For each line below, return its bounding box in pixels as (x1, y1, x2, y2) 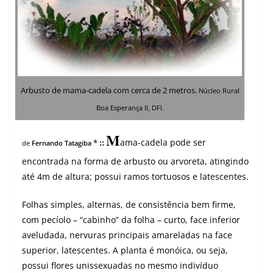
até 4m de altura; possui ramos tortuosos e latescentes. (22, 170, 249, 182)
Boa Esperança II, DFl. (96, 103, 164, 112)
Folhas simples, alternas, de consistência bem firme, (22, 198, 236, 210)
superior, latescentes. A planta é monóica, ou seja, (22, 244, 228, 256)
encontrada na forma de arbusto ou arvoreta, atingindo (22, 155, 249, 167)
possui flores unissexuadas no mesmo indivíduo (22, 259, 218, 271)
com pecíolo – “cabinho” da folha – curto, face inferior (22, 213, 240, 225)
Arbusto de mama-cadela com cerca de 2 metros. (20, 84, 197, 96)
